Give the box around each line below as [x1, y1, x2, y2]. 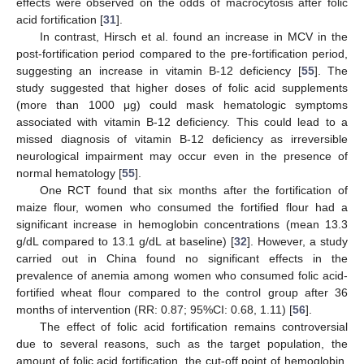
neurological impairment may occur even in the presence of [16, 149, 348, 162]
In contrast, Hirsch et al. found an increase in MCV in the [39, 29, 348, 43]
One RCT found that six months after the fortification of [39, 183, 348, 197]
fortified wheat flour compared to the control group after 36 [16, 285, 348, 299]
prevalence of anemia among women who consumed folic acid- [16, 268, 348, 282]
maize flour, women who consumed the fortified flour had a [16, 200, 348, 214]
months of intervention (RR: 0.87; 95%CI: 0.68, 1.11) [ [16, 302, 292, 316]
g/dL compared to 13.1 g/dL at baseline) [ [16, 234, 234, 248]
